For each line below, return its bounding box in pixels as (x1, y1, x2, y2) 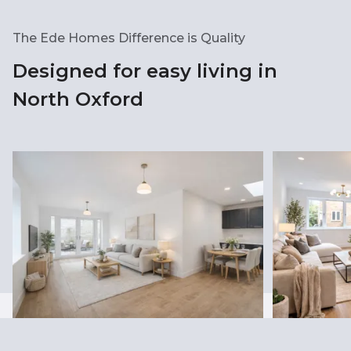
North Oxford (13, 88, 143, 110)
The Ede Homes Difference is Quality (13, 31, 245, 45)
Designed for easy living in (13, 60, 277, 82)
